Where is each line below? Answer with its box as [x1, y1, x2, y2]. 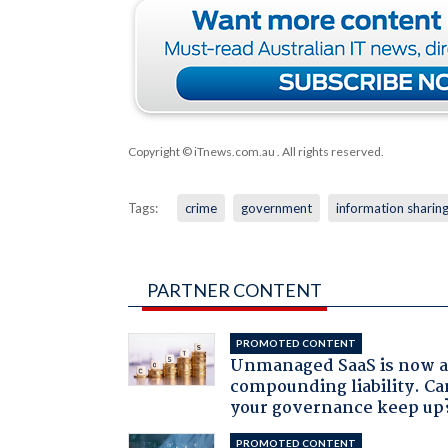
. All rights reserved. [274, 143, 384, 159]
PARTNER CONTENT [146, 278, 322, 301]
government [240, 199, 312, 216]
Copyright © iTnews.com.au [127, 143, 275, 159]
